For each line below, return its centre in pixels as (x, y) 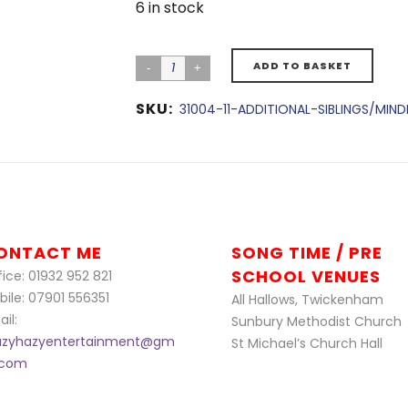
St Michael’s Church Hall (307, 343)
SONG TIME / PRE (307, 253)
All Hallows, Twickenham (307, 300)
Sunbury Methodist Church (316, 321)
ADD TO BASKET (302, 66)
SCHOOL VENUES (306, 276)
